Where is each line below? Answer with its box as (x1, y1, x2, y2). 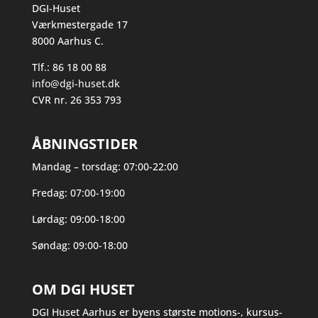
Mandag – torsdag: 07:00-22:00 (31, 160, 178, 174)
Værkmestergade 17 (31, 17, 128, 31)
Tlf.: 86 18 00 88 (31, 60, 106, 74)
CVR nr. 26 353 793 (31, 92, 121, 106)
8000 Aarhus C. (31, 33, 104, 48)
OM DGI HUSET (31, 280, 135, 300)
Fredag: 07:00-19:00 (31, 186, 125, 200)
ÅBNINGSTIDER (31, 134, 138, 154)
